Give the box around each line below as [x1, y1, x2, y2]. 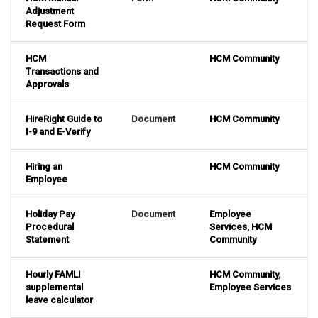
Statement [26, 234, 69, 246]
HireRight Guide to [26, 114, 102, 125]
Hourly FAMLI [26, 269, 81, 280]
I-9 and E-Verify [26, 126, 90, 138]
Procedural [26, 221, 74, 233]
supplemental [26, 282, 83, 293]
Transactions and [26, 66, 99, 77]
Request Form [26, 18, 85, 30]
